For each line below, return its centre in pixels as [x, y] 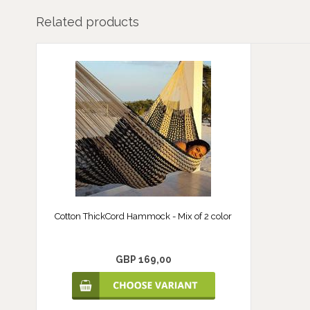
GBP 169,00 [143, 259]
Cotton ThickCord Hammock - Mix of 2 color [144, 216]
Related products [88, 22]
